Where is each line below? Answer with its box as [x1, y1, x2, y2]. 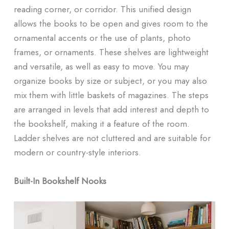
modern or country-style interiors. [13, 146, 141, 159]
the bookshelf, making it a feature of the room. [13, 117, 190, 130]
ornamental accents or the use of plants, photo [13, 31, 191, 44]
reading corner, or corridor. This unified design [13, 3, 191, 16]
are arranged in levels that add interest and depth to [13, 103, 209, 116]
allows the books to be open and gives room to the [13, 17, 208, 30]
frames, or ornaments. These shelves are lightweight [13, 45, 209, 59]
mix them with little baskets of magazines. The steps [13, 88, 209, 102]
